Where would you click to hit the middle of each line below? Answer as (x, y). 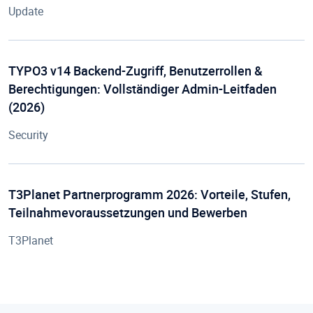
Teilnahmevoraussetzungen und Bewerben (128, 212)
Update (26, 11)
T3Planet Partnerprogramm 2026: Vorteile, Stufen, (150, 194)
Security (28, 135)
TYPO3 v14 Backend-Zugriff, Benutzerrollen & (136, 71)
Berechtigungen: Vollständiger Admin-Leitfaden (143, 89)
